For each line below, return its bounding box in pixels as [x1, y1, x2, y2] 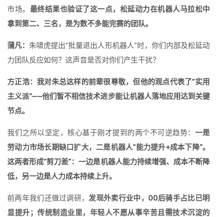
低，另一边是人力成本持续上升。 [7, 172, 116, 181]
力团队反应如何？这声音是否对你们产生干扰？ [7, 56, 160, 65]
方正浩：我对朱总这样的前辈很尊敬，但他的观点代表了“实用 [7, 77, 210, 87]
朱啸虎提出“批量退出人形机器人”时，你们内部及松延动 [29, 41, 210, 50]
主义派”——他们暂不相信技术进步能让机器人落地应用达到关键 [7, 92, 210, 101]
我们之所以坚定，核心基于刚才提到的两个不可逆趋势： [7, 128, 195, 138]
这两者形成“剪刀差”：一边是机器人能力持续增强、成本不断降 [7, 157, 210, 167]
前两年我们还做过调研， [7, 194, 89, 203]
